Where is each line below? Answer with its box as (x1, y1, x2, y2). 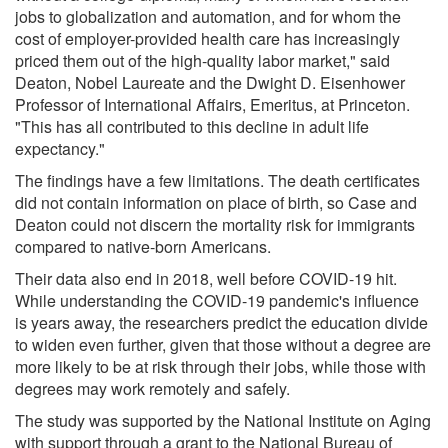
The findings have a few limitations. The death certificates (15, 168, 420, 192)
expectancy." (15, 136, 105, 160)
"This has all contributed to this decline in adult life (15, 114, 369, 138)
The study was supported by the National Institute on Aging (15, 408, 431, 432)
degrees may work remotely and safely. (15, 376, 290, 400)
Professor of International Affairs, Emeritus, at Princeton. (15, 92, 410, 116)
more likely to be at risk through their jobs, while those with (15, 354, 426, 378)
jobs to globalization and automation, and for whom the (15, 4, 401, 28)
